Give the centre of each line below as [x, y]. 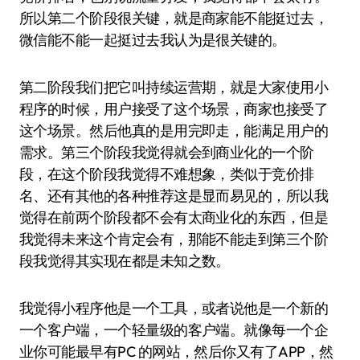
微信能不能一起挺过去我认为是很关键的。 [153, 40]
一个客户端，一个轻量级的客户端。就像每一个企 [174, 330]
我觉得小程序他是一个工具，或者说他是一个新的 [174, 308]
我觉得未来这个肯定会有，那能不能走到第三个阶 [174, 239]
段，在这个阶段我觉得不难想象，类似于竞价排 [167, 174]
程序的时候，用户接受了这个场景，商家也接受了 [174, 109]
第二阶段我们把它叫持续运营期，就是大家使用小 [174, 87]
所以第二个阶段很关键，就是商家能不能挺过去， [174, 18]
